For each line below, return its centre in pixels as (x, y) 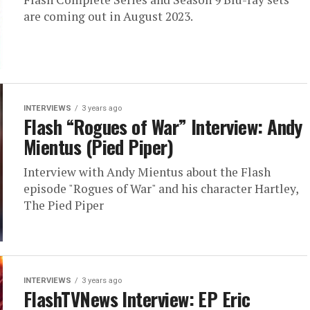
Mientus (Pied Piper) (99, 146)
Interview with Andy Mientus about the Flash (147, 172)
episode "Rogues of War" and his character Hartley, (161, 188)
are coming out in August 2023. (108, 16)
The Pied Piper (64, 205)
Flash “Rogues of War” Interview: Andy (163, 126)
